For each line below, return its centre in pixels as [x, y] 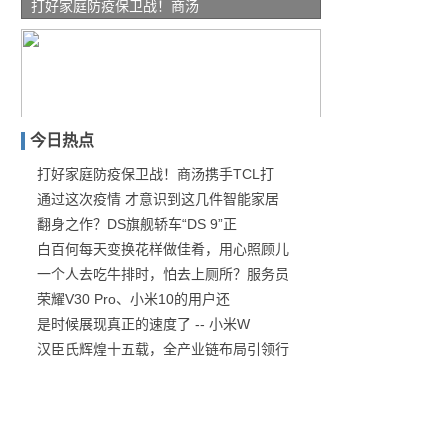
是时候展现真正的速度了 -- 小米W [143, 324]
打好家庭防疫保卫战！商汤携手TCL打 [155, 174]
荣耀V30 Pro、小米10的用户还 [133, 299]
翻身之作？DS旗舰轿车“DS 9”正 [137, 224]
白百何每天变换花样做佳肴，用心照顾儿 [163, 249]
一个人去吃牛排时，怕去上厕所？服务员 [163, 274]
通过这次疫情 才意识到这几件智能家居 [158, 199]
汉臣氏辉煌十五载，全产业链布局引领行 [163, 349]
